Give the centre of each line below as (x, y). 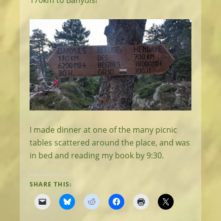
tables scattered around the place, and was (110, 142)
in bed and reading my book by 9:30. (97, 155)
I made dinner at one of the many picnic (103, 129)
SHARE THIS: (51, 184)
